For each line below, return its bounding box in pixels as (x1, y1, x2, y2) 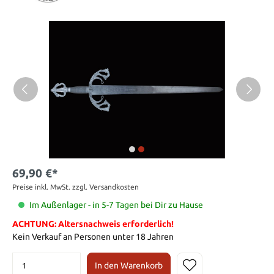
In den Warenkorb (95, 260, 163, 270)
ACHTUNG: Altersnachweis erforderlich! (12, 218, 174, 229)
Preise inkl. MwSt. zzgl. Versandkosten (12, 182, 139, 191)
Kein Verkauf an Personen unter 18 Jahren (12, 231, 174, 242)
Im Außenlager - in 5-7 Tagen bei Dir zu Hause (29, 199, 203, 210)
